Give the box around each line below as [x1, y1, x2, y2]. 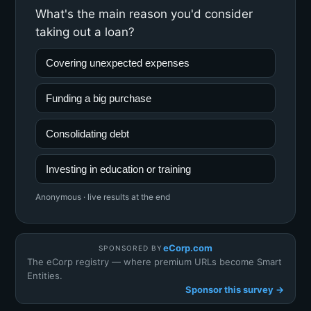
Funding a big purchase [46, 92, 151, 104]
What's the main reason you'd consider [35, 7, 253, 21]
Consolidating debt [46, 128, 129, 140]
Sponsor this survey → [185, 284, 284, 295]
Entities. [27, 270, 62, 281]
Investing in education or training [46, 163, 191, 175]
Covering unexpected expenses [46, 57, 190, 69]
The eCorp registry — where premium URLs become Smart [27, 256, 282, 267]
